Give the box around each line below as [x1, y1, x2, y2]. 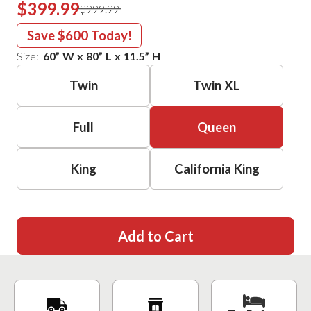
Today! [90, 27, 132, 43]
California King [174, 160, 260, 176]
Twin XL [193, 77, 240, 93]
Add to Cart [117, 227, 194, 244]
